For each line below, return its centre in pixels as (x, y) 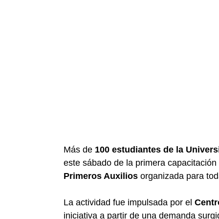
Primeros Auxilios (101, 176)
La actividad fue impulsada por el (129, 202)
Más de (79, 150)
